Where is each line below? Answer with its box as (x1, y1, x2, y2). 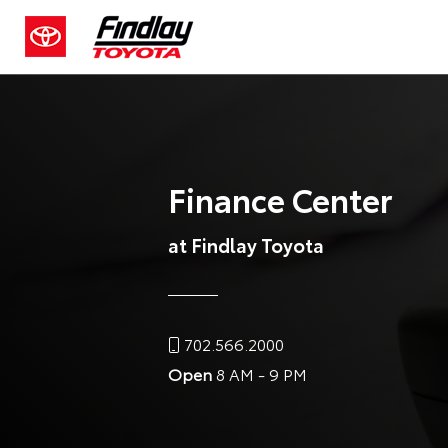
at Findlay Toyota (168, 231, 324, 258)
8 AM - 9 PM (212, 362, 307, 385)
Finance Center (168, 176, 392, 221)
